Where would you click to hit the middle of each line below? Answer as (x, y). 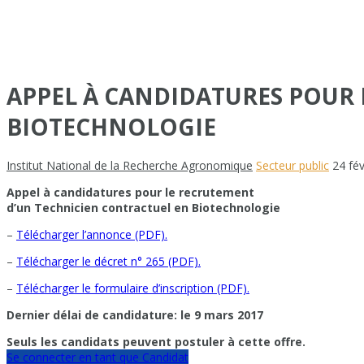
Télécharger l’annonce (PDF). (92, 234)
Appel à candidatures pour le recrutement (130, 192)
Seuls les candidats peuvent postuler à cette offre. (156, 341)
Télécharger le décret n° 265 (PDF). (108, 261)
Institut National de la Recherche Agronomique (130, 165)
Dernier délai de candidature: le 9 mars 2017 (135, 314)
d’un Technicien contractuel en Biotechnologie (143, 207)
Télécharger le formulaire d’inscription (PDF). (133, 288)
